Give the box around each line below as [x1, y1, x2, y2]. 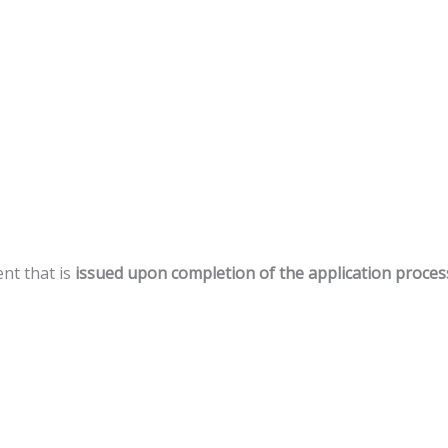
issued [75, 262, 123, 284]
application [308, 262, 391, 284]
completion [171, 262, 255, 284]
